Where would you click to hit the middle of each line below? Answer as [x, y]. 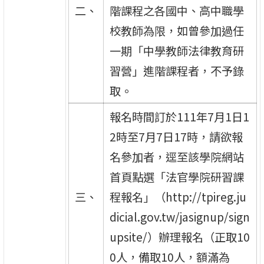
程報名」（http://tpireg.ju [178, 197]
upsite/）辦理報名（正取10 [179, 237]
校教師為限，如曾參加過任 [176, 30]
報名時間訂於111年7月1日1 [179, 116]
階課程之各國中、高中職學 [176, 10]
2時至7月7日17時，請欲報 [176, 136]
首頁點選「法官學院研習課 [176, 176]
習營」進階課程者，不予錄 [176, 70]
